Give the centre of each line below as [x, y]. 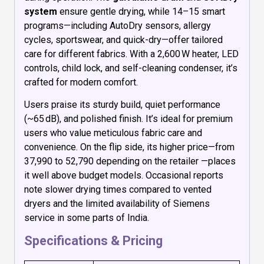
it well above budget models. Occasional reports [124, 176]
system [41, 12]
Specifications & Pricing [93, 240]
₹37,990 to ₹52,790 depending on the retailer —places [130, 161]
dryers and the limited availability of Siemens [117, 204]
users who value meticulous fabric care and [113, 133]
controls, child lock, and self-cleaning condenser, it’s [131, 68]
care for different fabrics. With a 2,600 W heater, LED [131, 54]
